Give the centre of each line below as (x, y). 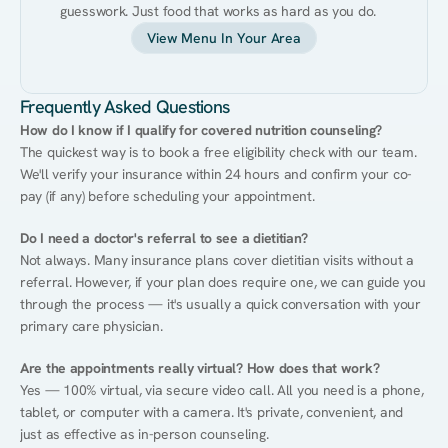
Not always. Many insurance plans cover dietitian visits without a (217, 260)
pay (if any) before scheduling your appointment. (167, 196)
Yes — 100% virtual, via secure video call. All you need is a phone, (222, 390)
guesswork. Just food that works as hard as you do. (218, 11)
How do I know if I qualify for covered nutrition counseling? (201, 130)
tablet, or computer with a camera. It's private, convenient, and (212, 412)
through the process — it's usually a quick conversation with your (220, 304)
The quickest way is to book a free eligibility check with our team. (218, 152)
